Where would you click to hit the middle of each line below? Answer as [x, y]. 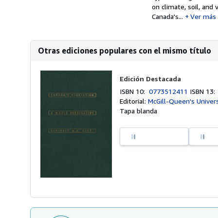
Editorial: [134, 101]
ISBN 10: [135, 91]
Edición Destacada [151, 79]
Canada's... [167, 16]
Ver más [203, 16]
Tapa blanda [139, 111]
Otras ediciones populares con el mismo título [125, 51]
